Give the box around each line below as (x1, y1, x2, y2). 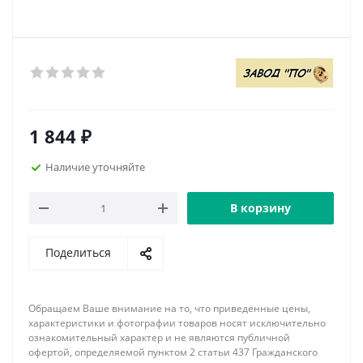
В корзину (230, 200, 291, 216)
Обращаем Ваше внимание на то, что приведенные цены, (28, 301, 310, 315)
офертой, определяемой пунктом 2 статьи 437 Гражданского (28, 345, 318, 359)
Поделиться (45, 245, 111, 260)
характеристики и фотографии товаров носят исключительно (28, 316, 326, 330)
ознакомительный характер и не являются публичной (28, 331, 290, 344)
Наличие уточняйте (45, 159, 145, 174)
